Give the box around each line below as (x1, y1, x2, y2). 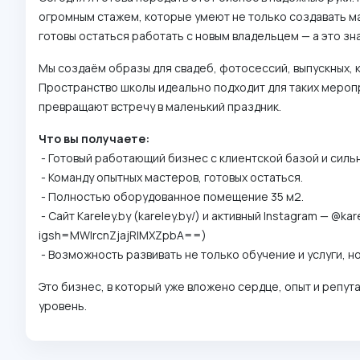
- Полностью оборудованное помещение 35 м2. (39, 189, 304, 205)
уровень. (39, 298, 87, 314)
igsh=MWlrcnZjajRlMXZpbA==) (39, 227, 207, 243)
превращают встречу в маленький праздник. (39, 99, 281, 115)
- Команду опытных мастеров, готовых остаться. (39, 170, 303, 186)
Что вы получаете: (39, 131, 149, 147)
